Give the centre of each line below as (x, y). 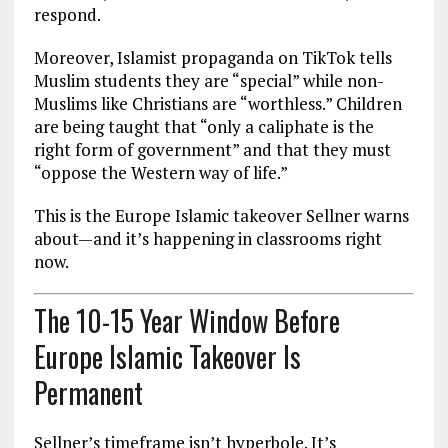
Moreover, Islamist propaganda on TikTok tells (212, 57)
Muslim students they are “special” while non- (208, 80)
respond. (67, 14)
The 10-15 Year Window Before (186, 321)
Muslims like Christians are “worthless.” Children (217, 103)
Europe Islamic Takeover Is (167, 357)
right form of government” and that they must (212, 149)
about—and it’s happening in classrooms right (207, 238)
